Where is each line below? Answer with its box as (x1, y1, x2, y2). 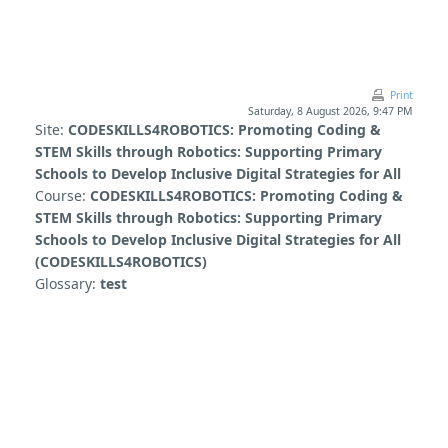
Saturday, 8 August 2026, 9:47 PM (248, 104, 413, 118)
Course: (35, 186, 90, 205)
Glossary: (35, 274, 100, 293)
